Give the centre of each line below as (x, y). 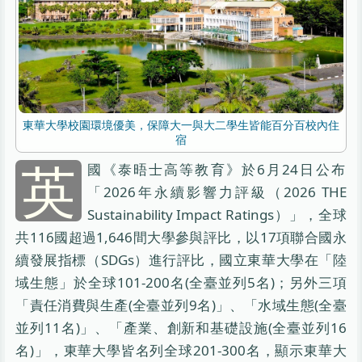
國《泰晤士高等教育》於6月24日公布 (217, 169)
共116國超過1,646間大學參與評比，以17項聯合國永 (181, 237)
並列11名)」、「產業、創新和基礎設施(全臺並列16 (181, 327)
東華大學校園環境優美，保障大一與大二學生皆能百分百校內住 (181, 124)
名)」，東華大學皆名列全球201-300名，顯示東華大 (181, 350)
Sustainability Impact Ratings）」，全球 (217, 214)
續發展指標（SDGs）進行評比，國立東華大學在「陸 (181, 259)
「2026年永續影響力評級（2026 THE (217, 192)
